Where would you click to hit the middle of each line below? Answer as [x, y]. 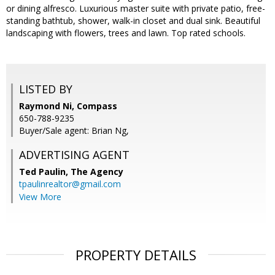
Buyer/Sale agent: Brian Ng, [74, 131]
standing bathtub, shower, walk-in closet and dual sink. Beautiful [133, 21]
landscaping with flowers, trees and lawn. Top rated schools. [126, 33]
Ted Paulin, [45, 172]
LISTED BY [46, 89]
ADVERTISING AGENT [74, 155]
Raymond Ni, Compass [68, 106]
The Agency [97, 172]
